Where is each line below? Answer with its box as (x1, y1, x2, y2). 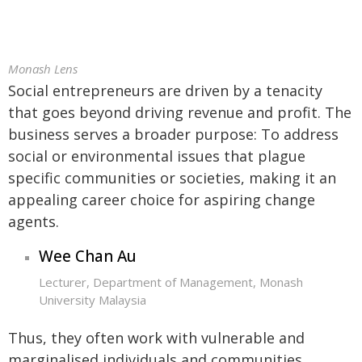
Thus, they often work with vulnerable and (8, 327, 305, 347)
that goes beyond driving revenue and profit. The (8, 103, 351, 122)
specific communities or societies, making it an (8, 168, 336, 187)
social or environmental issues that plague (8, 146, 305, 166)
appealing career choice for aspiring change (8, 190, 315, 209)
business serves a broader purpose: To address (8, 124, 339, 144)
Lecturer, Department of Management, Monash (38, 274, 303, 290)
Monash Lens (8, 61, 78, 77)
